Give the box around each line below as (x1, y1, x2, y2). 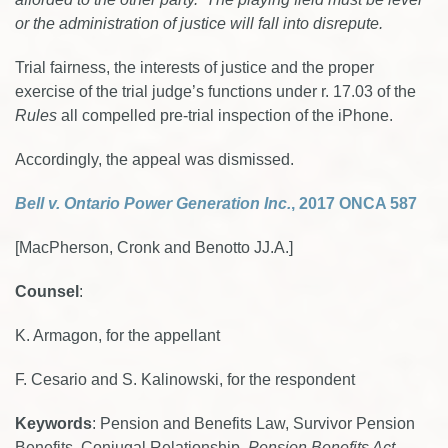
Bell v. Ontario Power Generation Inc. (15, 195, 291, 212)
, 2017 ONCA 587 (291, 195, 417, 212)
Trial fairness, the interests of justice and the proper (15, 59, 374, 76)
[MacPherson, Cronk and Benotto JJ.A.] (15, 239, 293, 256)
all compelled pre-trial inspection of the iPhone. (57, 107, 393, 124)
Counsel (15, 283, 79, 300)
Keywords (15, 415, 92, 432)
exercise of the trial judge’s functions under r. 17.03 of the (15, 83, 416, 100)
